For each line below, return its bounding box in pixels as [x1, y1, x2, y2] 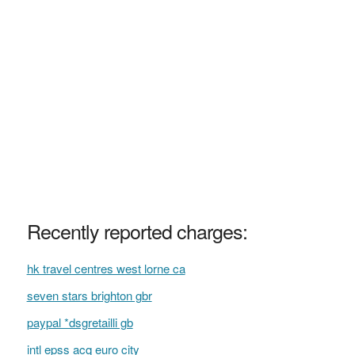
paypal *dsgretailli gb [26, 314, 133, 330]
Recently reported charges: [26, 216, 247, 245]
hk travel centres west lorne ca [26, 260, 185, 277]
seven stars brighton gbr [26, 287, 152, 303]
